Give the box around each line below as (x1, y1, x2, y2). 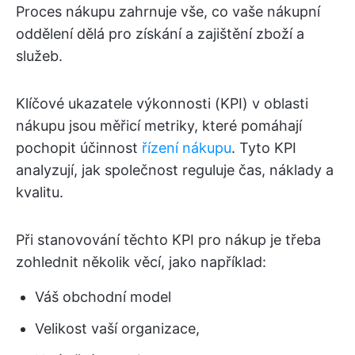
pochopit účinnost (16, 139, 142, 156)
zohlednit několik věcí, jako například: (16, 254, 266, 270)
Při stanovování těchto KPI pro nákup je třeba (16, 231, 321, 248)
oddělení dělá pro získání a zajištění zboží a (16, 25, 304, 42)
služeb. (16, 48, 63, 64)
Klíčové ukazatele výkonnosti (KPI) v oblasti (16, 95, 308, 112)
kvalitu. (16, 184, 63, 200)
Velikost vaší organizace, (35, 320, 200, 337)
